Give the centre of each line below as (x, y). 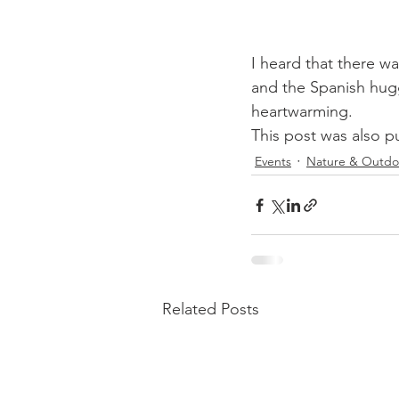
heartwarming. (302, 111)
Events (273, 161)
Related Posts (211, 309)
